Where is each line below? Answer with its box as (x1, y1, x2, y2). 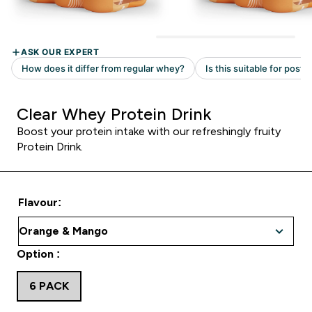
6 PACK (29, 280, 69, 292)
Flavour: (18, 196, 61, 208)
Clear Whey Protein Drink (17, 104, 211, 123)
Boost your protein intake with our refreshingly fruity (17, 125, 281, 137)
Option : (17, 248, 60, 260)
